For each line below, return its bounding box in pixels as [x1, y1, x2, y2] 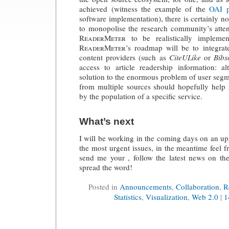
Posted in [88, 181, 120, 192]
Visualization [146, 192, 188, 202]
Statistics [114, 192, 142, 202]
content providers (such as [79, 52, 169, 63]
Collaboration [176, 181, 219, 192]
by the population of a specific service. [79, 91, 202, 102]
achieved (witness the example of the [79, 4, 209, 14]
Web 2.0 [192, 192, 218, 202]
